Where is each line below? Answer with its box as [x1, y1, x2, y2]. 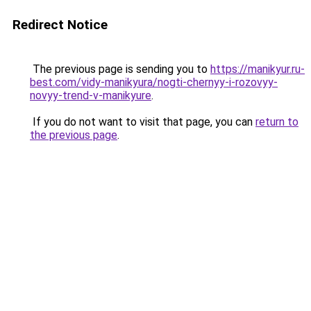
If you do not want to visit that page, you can [30, 115, 255, 128]
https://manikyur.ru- [210, 62, 305, 76]
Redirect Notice [12, 17, 108, 33]
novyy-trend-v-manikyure [30, 89, 151, 102]
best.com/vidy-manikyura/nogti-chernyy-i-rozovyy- [30, 76, 278, 89]
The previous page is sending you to [30, 62, 210, 76]
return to [255, 115, 299, 128]
